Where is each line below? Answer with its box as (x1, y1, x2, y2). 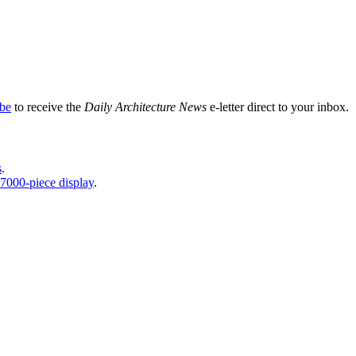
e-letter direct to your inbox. (207, 99, 349, 114)
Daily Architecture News (84, 99, 207, 114)
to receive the (11, 99, 84, 114)
